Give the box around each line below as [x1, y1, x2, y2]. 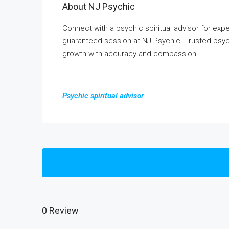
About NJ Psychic [62, 1, 135, 12]
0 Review [42, 204, 79, 216]
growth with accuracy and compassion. [62, 49, 198, 58]
